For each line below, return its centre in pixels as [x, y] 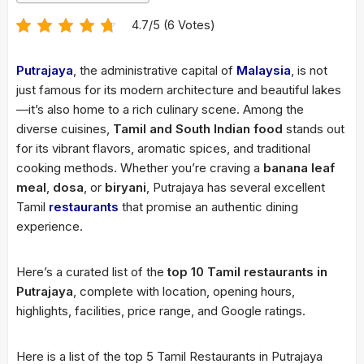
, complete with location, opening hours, [184, 291]
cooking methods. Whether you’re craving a [140, 168]
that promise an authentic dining [208, 207]
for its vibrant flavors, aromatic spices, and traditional [163, 148]
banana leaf [299, 168]
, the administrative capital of [155, 70]
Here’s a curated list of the [92, 272]
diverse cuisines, [65, 129]
